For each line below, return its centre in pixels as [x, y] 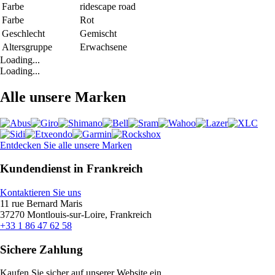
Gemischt [98, 33]
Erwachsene [103, 47]
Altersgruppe [27, 47]
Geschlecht [23, 33]
